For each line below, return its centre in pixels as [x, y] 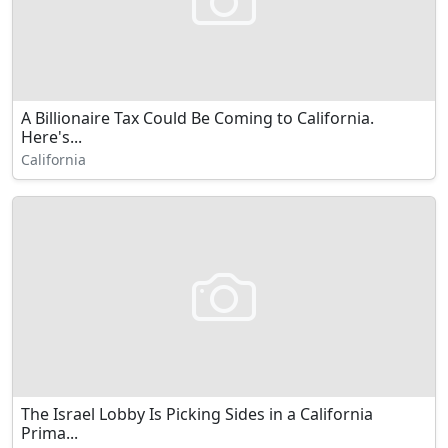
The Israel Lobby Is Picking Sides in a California [197, 414]
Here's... [51, 137]
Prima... [49, 433]
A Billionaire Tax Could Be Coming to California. [197, 118]
